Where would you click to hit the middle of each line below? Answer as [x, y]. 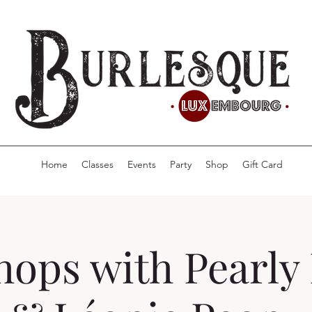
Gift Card [262, 165]
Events [141, 165]
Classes [97, 165]
